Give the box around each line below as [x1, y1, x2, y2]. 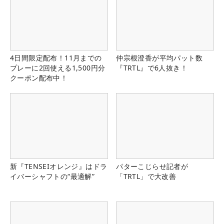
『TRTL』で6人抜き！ [116, 63, 187, 73]
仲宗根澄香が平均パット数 [116, 53, 202, 63]
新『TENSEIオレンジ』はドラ [10, 161, 107, 171]
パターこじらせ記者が [116, 161, 188, 171]
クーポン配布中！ [10, 73, 68, 83]
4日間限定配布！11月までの [10, 53, 102, 63]
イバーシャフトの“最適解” [10, 171, 95, 181]
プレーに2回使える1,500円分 [10, 63, 105, 73]
